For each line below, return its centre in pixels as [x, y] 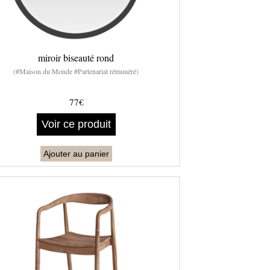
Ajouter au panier [76, 154]
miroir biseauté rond [76, 58]
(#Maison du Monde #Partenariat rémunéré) [76, 71]
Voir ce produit [76, 124]
